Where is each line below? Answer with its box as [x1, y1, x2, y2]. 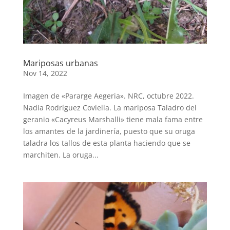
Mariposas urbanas [23, 57, 98, 69]
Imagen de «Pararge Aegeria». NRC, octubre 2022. [23, 91, 194, 101]
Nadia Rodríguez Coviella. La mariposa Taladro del [23, 103, 197, 113]
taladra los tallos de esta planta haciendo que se [23, 138, 190, 148]
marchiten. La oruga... [23, 150, 99, 160]
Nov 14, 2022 [23, 68, 67, 79]
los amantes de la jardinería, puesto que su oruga [23, 126, 195, 137]
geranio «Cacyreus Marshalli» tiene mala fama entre [23, 114, 203, 125]
